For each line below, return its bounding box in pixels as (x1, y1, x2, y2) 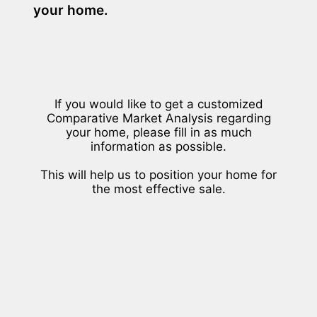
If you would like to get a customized (54, 96, 263, 111)
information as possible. (91, 139, 226, 154)
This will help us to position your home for (40, 167, 277, 182)
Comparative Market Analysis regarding (46, 110, 271, 125)
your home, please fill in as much (65, 125, 252, 139)
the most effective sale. (91, 181, 226, 196)
